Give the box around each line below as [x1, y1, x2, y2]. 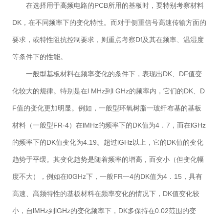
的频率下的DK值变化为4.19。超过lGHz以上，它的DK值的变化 [12, 138, 203, 147]
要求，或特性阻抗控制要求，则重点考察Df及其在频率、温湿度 [12, 36, 204, 44]
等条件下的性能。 [12, 53, 67, 61]
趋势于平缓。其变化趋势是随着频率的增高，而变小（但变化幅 [12, 155, 204, 164]
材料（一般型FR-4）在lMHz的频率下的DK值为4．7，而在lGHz [12, 121, 206, 130]
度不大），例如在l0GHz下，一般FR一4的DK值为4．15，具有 [12, 173, 202, 181]
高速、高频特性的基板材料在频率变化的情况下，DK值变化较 [12, 190, 199, 198]
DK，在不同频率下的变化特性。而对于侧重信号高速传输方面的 [12, 19, 206, 27]
